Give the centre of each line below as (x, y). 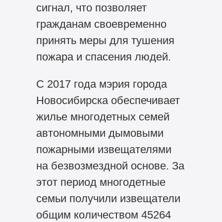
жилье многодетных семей (103, 117)
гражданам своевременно (101, 24)
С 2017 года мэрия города (101, 84)
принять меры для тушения (105, 41)
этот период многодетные (101, 182)
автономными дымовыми (100, 133)
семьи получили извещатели (108, 199)
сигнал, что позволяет (91, 8)
